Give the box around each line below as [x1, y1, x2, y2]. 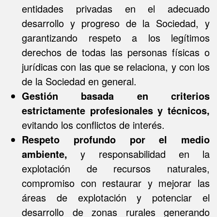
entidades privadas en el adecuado [22, 1, 210, 15]
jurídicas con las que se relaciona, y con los [22, 60, 210, 74]
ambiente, [22, 147, 67, 161]
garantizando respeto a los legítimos [22, 31, 210, 45]
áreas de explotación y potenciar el [22, 190, 210, 204]
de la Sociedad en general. [22, 74, 137, 88]
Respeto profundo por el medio [22, 132, 210, 146]
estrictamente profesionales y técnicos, [22, 103, 210, 117]
